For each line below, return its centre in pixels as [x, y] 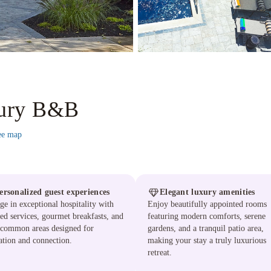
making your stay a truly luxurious [207, 240]
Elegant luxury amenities [207, 192]
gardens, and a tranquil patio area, [206, 228]
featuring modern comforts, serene [207, 216]
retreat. [160, 253]
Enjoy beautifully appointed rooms [207, 204]
